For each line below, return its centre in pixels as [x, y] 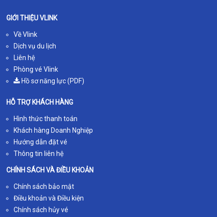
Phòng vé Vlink [36, 69]
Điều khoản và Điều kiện [49, 198]
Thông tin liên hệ [39, 153]
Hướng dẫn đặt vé [41, 142]
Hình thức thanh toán [46, 118]
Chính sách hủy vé [41, 209]
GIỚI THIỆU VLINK [32, 18]
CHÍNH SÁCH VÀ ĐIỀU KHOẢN [50, 170]
